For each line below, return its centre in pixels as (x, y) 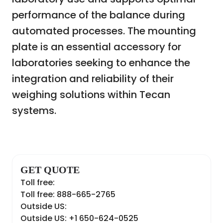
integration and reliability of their (93, 79)
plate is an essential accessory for (97, 47)
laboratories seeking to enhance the (101, 63)
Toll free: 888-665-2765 (68, 195)
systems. (34, 111)
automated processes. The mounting (104, 31)
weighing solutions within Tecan (91, 95)
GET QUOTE (50, 170)
